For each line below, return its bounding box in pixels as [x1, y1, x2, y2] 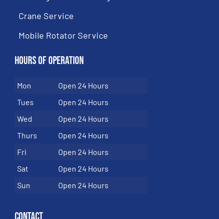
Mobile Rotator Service [19, 30, 108, 41]
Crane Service [19, 10, 74, 22]
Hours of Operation [15, 54, 84, 68]
